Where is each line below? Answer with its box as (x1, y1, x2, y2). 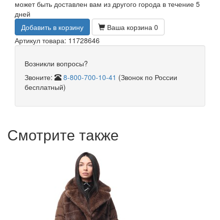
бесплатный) (25, 82, 66, 92)
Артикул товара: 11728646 (15, 35, 100, 46)
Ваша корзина (105, 22, 154, 32)
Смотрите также (7, 124, 119, 145)
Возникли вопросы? (25, 58, 88, 69)
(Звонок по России (116, 72, 177, 82)
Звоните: (25, 72, 55, 82)
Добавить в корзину (21, 22, 83, 32)
